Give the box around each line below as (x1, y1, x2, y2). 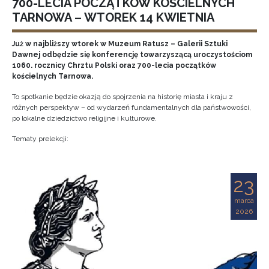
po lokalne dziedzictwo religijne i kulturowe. (12, 114, 157, 122)
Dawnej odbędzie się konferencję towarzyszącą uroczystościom (12, 50, 252, 59)
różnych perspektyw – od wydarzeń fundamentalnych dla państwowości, (12, 103, 251, 112)
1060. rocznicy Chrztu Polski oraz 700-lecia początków (12, 61, 216, 70)
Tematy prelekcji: (12, 134, 68, 143)
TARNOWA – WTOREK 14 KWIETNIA (12, 10, 214, 25)
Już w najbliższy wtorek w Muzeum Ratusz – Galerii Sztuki (12, 40, 228, 48)
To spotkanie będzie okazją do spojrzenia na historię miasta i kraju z (12, 92, 233, 101)
